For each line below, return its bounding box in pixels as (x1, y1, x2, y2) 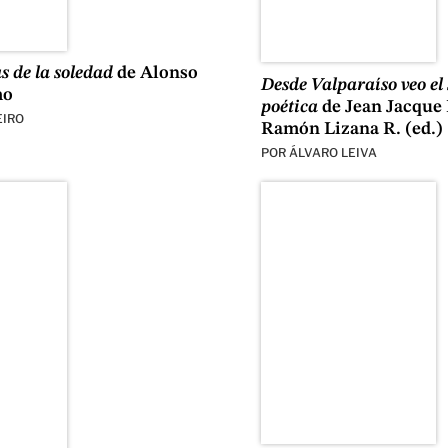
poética (260, 97, 318, 116)
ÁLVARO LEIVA (288, 144, 377, 160)
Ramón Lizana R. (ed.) (260, 119, 443, 138)
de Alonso (116, 64, 198, 83)
